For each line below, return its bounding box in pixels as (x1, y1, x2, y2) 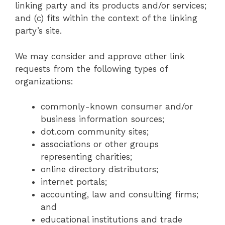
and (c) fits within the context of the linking (15, 13, 197, 24)
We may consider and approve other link (15, 51, 185, 61)
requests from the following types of (15, 63, 168, 74)
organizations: (15, 76, 73, 86)
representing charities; (41, 152, 132, 162)
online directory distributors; (41, 164, 158, 175)
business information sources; (41, 114, 164, 125)
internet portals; (41, 177, 107, 187)
